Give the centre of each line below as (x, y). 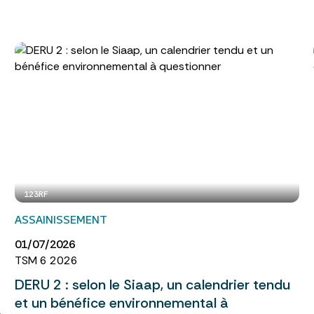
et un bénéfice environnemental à (121, 303)
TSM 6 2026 (46, 261)
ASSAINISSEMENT (61, 219)
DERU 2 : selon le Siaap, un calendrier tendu (152, 285)
